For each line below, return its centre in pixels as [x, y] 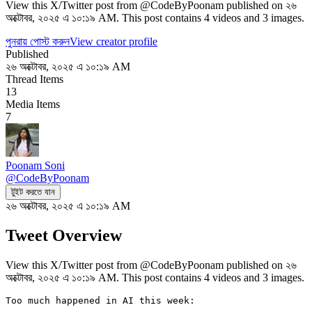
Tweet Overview [64, 235]
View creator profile [114, 41]
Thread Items [34, 79]
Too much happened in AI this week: [100, 300]
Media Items [33, 104]
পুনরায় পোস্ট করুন [38, 41]
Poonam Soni [35, 165]
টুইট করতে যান [33, 192]
